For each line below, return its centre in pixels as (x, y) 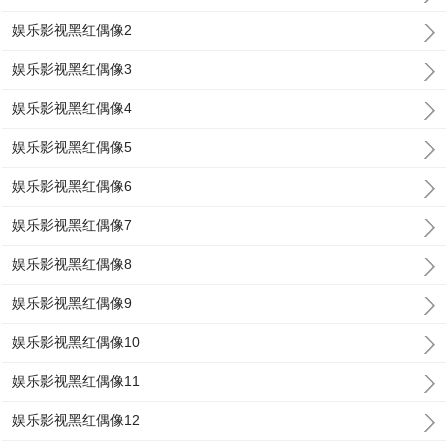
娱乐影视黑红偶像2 (72, 30)
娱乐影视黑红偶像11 (76, 381)
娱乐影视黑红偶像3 (72, 69)
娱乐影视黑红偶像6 (72, 186)
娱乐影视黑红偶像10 (76, 342)
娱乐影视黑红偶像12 (76, 420)
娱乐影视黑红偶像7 (72, 225)
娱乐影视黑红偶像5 (72, 147)
